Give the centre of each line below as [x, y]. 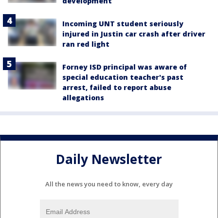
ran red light [86, 44]
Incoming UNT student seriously [123, 24]
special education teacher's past [123, 77]
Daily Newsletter [109, 159]
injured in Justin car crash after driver [134, 34]
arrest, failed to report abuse [117, 88]
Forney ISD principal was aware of [125, 67]
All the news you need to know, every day [109, 184]
